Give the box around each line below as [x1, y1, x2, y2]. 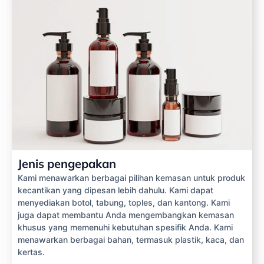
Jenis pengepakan [18, 156, 116, 171]
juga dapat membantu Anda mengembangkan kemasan [18, 210, 234, 220]
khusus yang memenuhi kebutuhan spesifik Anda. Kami [18, 222, 233, 233]
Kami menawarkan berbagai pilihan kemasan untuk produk [18, 173, 245, 183]
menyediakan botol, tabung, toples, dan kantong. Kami [18, 197, 230, 208]
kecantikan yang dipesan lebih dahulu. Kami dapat [18, 185, 213, 196]
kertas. [18, 247, 45, 258]
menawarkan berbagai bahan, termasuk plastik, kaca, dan [18, 235, 244, 245]
